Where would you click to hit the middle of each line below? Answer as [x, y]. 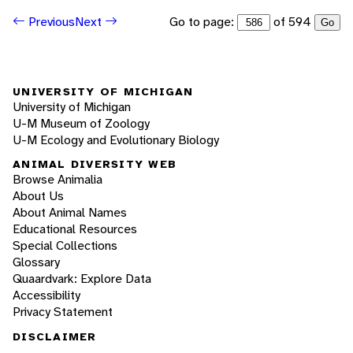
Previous [50, 22]
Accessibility [46, 295]
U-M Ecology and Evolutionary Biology [116, 139]
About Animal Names [70, 213]
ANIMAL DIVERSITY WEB [95, 164]
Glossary [36, 262]
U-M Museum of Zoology [81, 123]
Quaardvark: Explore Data [82, 279]
